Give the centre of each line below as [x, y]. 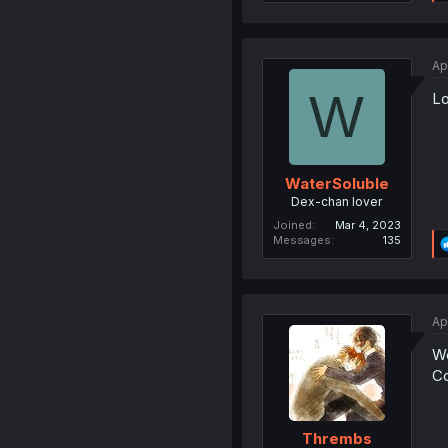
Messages [301, 239]
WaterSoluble [336, 183]
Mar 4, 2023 [367, 224]
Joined [292, 224]
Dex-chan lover [337, 201]
